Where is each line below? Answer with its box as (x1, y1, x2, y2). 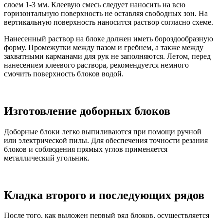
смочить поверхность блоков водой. (4, 69, 124, 78)
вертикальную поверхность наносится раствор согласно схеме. (4, 18, 213, 26)
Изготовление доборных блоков (4, 104, 170, 117)
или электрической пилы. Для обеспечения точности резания (4, 136, 208, 145)
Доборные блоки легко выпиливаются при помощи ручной (4, 127, 201, 136)
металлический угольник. (4, 153, 90, 162)
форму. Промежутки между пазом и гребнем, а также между (4, 43, 203, 52)
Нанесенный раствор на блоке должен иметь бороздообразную (4, 34, 213, 43)
